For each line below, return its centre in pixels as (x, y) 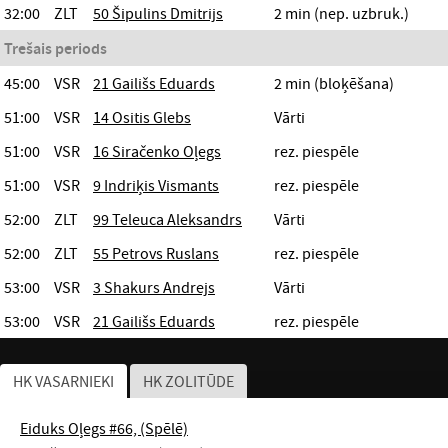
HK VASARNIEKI (63, 381)
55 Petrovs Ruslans (156, 253)
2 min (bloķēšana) (334, 83)
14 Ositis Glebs (142, 117)
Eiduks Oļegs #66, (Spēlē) (104, 428)
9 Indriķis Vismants (156, 185)
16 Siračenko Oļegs (157, 151)
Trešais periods (55, 48)
